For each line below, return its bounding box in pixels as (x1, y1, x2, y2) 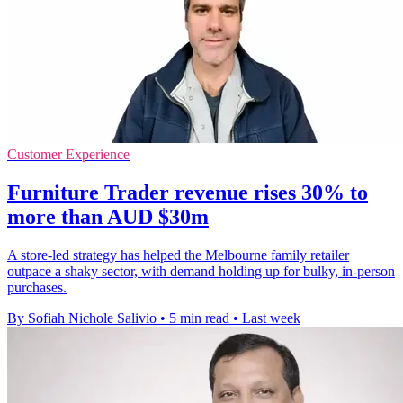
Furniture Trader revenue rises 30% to (7, 181, 368, 205)
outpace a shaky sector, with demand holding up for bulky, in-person (7, 264, 395, 280)
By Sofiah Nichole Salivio (7, 310, 157, 327)
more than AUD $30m (7, 205, 209, 229)
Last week (242, 310, 300, 327)
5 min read (169, 310, 229, 327)
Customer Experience (7, 147, 130, 163)
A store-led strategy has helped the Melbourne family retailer (7, 247, 349, 264)
